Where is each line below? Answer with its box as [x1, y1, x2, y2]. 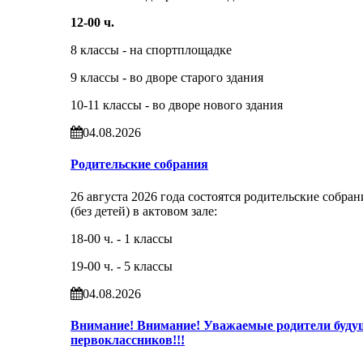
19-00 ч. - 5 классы [70, 258, 173, 273]
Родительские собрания [70, 157, 208, 172]
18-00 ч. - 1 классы [70, 231, 173, 246]
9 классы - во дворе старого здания [70, 70, 263, 85]
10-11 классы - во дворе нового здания [70, 98, 283, 113]
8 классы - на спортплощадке [70, 43, 232, 58]
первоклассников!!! [70, 332, 185, 347]
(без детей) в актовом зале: [70, 203, 217, 218]
